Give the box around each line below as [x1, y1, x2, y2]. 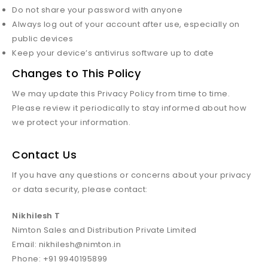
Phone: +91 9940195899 [12, 253, 108, 264]
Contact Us [12, 147, 77, 162]
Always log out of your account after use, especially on [12, 19, 240, 30]
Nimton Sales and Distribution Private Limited [12, 224, 197, 236]
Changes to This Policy [12, 66, 141, 81]
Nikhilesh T [12, 210, 60, 221]
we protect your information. [12, 117, 130, 128]
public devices [12, 33, 73, 44]
